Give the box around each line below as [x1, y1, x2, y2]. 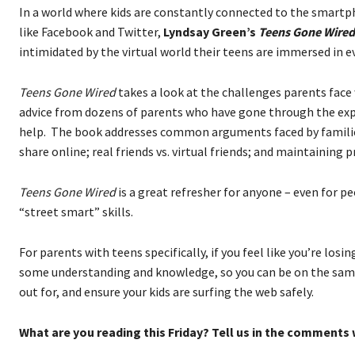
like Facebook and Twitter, [19, 23, 163, 40]
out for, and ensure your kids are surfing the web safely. [19, 283, 314, 300]
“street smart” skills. [19, 203, 133, 219]
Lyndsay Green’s [163, 23, 258, 40]
